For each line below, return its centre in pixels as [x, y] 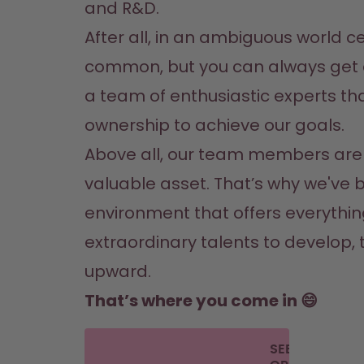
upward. [118, 271]
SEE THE [295, 349]
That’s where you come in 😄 [201, 301]
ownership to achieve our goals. [214, 125]
